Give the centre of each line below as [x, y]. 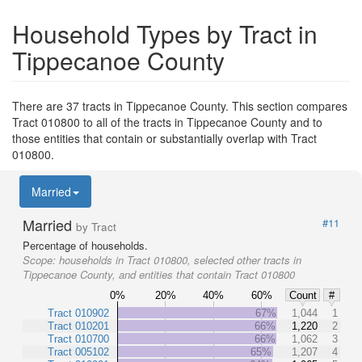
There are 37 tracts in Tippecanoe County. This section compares [180, 105]
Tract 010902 [78, 313]
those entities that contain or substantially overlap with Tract [164, 138]
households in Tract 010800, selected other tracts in [180, 259]
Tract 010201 [78, 326]
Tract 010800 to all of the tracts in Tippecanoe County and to [167, 122]
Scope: [41, 259]
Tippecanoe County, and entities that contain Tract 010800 [159, 274]
